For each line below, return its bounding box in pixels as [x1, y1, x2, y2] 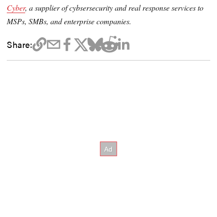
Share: [7, 37, 32, 50]
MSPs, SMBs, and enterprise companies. [7, 15, 132, 26]
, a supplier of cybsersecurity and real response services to [25, 2, 204, 13]
